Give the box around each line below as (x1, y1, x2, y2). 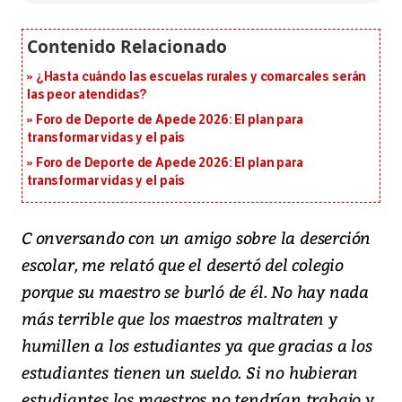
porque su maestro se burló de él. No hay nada (22, 280, 369, 303)
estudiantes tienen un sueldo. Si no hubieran (22, 361, 359, 384)
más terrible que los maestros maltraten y (22, 307, 337, 330)
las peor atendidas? (27, 87, 148, 103)
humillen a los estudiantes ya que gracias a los (22, 334, 372, 357)
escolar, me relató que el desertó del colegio (22, 253, 344, 276)
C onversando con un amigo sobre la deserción (22, 226, 371, 249)
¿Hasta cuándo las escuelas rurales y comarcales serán (35, 69, 367, 85)
